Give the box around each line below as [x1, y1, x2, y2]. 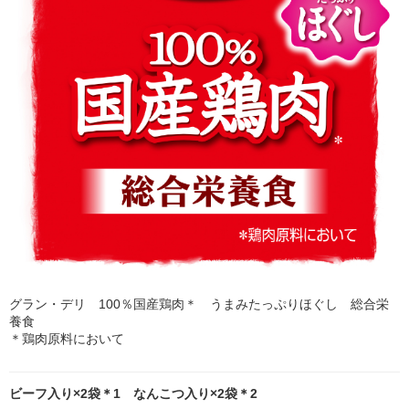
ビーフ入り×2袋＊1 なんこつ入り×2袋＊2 [9, 385, 257, 401]
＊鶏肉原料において [9, 331, 124, 347]
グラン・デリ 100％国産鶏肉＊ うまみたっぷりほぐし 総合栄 [9, 297, 389, 312]
